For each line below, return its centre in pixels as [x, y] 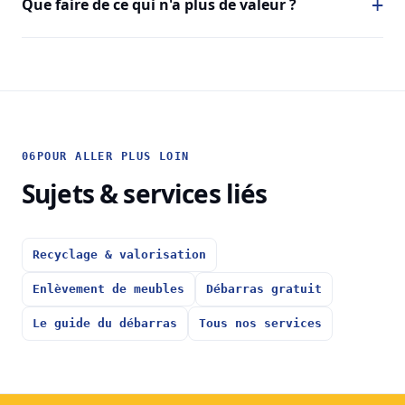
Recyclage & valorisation [119, 254]
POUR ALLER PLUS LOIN [113, 156]
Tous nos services [260, 323]
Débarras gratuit [264, 288]
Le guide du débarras [105, 323]
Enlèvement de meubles [108, 288]
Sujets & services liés [145, 193]
